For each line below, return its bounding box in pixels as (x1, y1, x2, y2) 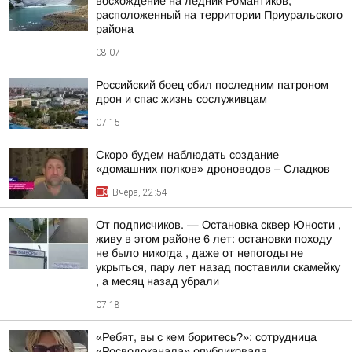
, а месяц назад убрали (96, 275, 219, 288)
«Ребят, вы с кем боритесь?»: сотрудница (96, 331, 317, 343)
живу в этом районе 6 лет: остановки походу (96, 233, 332, 245)
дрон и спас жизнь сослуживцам (96, 93, 267, 105)
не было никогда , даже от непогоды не (96, 247, 303, 259)
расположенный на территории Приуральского (96, 9, 343, 21)
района (96, 23, 134, 35)
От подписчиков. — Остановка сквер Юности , (96, 218, 341, 231)
